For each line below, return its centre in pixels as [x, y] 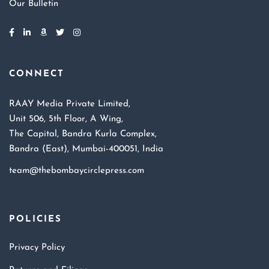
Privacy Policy [37, 248]
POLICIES [35, 219]
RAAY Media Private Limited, [70, 104]
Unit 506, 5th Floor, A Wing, [66, 119]
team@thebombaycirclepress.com [77, 171]
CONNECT [37, 74]
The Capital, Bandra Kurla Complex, [83, 134]
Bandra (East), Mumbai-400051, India [86, 149]
